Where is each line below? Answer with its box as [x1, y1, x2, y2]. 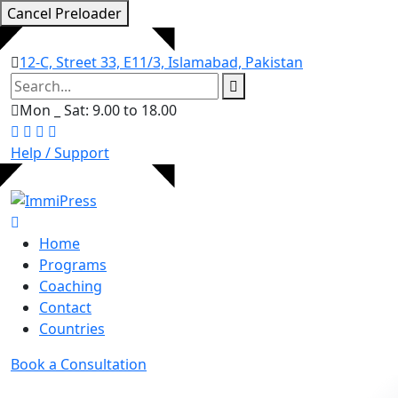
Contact [39, 297, 92, 317]
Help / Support [11, 143, 109, 163]
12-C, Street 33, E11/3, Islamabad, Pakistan [20, 52, 303, 72]
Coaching [39, 275, 102, 296]
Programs [39, 254, 107, 275]
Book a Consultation [11, 354, 147, 374]
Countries [39, 318, 105, 338]
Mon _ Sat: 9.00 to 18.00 [20, 100, 177, 120]
